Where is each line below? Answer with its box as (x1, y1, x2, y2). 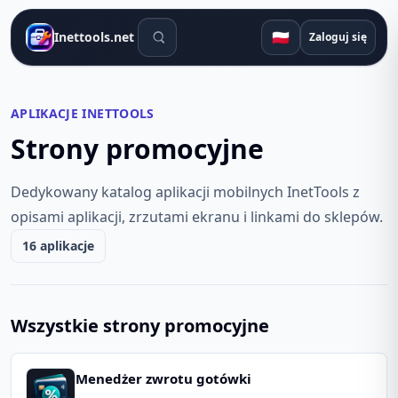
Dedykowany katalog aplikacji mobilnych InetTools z (11, 182, 360, 202)
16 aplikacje (22, 237, 94, 254)
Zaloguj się (309, 29, 368, 44)
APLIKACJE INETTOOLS (11, 105, 155, 122)
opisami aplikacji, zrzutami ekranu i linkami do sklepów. (11, 207, 383, 227)
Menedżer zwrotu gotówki (76, 370, 251, 387)
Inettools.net (54, 28, 134, 45)
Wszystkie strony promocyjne (11, 314, 269, 338)
